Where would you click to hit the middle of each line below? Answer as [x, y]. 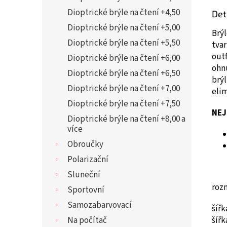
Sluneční [84, 175]
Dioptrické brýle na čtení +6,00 [124, 58]
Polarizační [88, 160]
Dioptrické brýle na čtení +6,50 [124, 73]
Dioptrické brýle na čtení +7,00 [124, 89]
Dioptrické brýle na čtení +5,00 [124, 28]
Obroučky [85, 144]
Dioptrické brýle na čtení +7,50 [124, 104]
